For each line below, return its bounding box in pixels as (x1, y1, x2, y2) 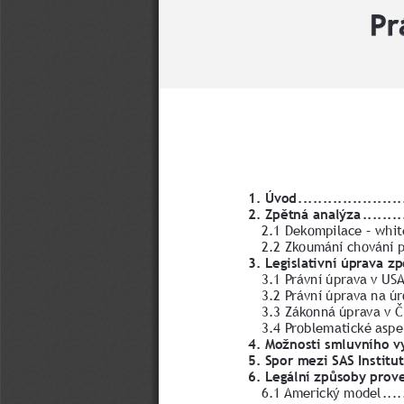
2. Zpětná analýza (247, 205, 361, 221)
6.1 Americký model (261, 383, 381, 399)
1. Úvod (247, 188, 298, 205)
